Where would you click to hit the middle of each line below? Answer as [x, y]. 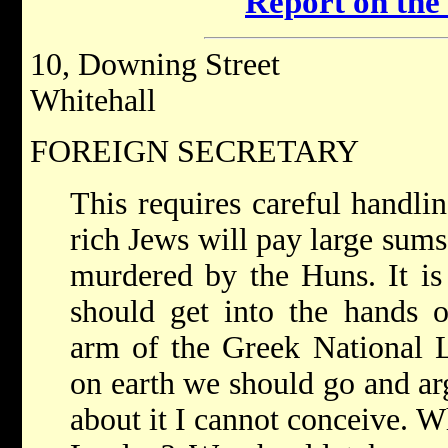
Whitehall [93, 101]
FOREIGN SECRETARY [194, 152]
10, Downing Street [155, 65]
